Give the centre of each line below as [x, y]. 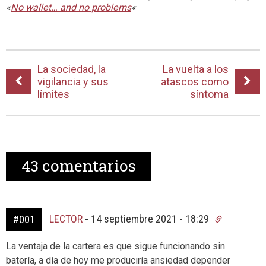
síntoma [209, 94]
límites [53, 94]
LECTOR [66, 219]
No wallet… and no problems [71, 8]
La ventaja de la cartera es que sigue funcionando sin [115, 246]
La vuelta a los [196, 69]
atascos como [195, 82]
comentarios [87, 166]
